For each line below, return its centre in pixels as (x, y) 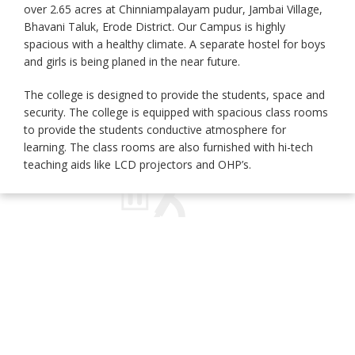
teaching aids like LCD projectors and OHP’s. (137, 164)
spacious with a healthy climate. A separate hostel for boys (175, 44)
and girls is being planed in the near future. (132, 61)
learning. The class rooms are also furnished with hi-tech (168, 147)
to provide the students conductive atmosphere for (155, 129)
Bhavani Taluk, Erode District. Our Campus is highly (155, 26)
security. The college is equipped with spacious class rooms (176, 112)
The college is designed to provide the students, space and (174, 94)
